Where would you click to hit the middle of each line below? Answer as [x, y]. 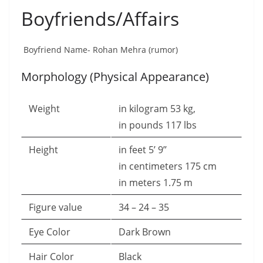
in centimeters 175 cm [168, 166]
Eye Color [52, 232]
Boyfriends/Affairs [100, 18]
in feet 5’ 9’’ [143, 150]
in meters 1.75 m [158, 183]
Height [46, 150]
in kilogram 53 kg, [157, 109]
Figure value [60, 207]
